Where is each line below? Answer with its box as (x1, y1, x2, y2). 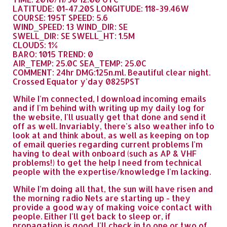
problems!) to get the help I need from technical (13, 157, 202, 168)
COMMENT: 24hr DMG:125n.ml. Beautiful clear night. (13, 67, 210, 78)
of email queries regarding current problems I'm (13, 139, 203, 149)
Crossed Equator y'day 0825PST (13, 76, 140, 87)
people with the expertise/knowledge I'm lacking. (13, 166, 211, 177)
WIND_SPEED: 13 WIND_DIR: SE (13, 21, 128, 32)
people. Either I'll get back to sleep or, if (13, 211, 171, 221)
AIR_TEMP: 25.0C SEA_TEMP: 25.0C (13, 58, 146, 68)
